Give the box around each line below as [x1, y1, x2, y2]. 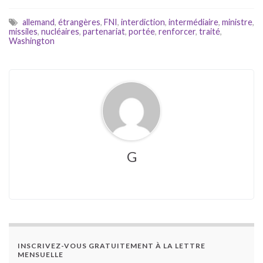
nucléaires [41, 26, 79, 37]
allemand [22, 17, 55, 28]
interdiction [121, 17, 165, 28]
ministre [222, 17, 252, 28]
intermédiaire [168, 17, 218, 28]
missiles [9, 26, 38, 37]
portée [129, 26, 155, 37]
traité [199, 26, 220, 37]
